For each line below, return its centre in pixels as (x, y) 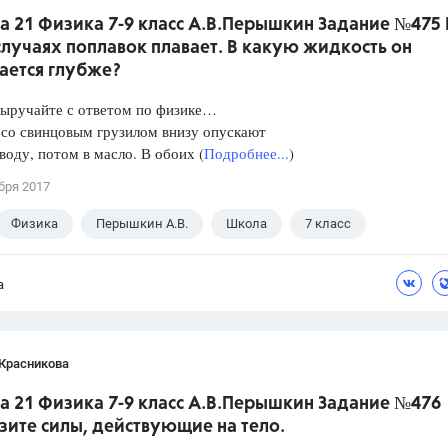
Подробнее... (246, 153)
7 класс (328, 224)
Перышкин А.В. (142, 224)
